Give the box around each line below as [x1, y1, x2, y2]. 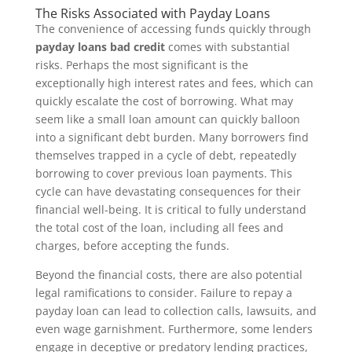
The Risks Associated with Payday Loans [35, 5, 270, 22]
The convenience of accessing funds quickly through [35, 21, 311, 36]
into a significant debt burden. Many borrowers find [35, 130, 309, 145]
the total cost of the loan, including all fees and [35, 220, 284, 235]
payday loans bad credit [35, 39, 165, 54]
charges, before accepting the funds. [35, 238, 229, 253]
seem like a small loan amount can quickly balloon [35, 112, 300, 126]
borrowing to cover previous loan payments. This [35, 166, 292, 181]
